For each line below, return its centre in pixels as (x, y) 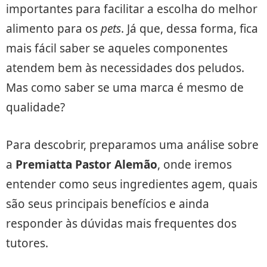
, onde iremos (195, 164)
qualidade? (35, 107)
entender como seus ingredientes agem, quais (132, 184)
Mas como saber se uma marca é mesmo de (125, 87)
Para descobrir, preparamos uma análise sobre (132, 145)
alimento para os (53, 28)
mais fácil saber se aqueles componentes (117, 48)
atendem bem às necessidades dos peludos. (125, 68)
